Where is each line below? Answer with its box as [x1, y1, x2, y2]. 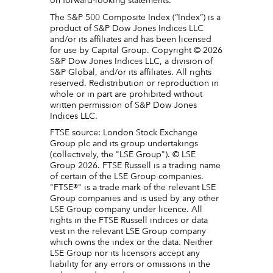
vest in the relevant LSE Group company [50, 227, 207, 236]
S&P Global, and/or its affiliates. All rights [50, 68, 212, 77]
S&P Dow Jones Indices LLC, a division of [50, 57, 213, 66]
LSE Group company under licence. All [50, 205, 203, 214]
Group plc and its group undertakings [50, 140, 199, 149]
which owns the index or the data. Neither [50, 238, 213, 247]
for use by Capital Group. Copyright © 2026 [50, 46, 223, 55]
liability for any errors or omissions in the [50, 260, 211, 269]
